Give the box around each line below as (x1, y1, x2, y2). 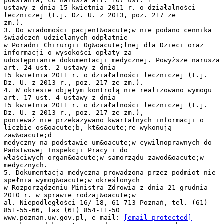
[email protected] (124, 213, 192, 221)
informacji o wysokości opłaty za (4, 48, 132, 56)
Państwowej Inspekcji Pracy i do (4, 146, 128, 154)
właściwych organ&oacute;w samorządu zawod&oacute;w (4, 153, 204, 161)
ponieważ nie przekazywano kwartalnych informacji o (4, 116, 204, 124)
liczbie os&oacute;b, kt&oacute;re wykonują (4, 123, 172, 131)
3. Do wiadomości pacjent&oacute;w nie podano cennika (4, 26, 212, 34)
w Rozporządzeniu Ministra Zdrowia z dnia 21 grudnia (4, 183, 208, 191)
